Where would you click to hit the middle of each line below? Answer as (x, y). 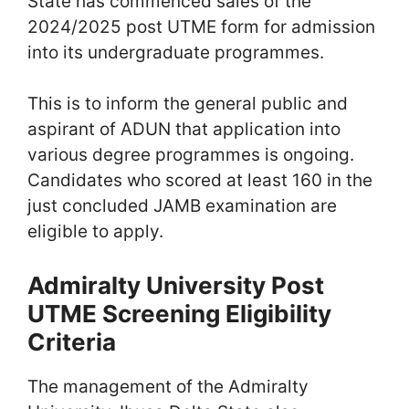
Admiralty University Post (176, 285)
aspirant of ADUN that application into (184, 129)
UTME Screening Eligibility (179, 313)
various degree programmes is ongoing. (191, 155)
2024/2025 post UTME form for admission (201, 26)
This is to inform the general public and (188, 104)
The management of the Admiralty (168, 386)
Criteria (72, 341)
